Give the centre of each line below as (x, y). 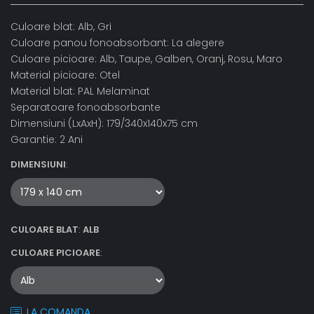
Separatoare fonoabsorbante (86, 108)
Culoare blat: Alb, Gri (61, 27)
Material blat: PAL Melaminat (80, 91)
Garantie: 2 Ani (47, 140)
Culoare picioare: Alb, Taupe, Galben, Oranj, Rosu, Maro (146, 59)
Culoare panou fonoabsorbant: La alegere (117, 43)
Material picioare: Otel (65, 75)
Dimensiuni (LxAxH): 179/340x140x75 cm (104, 124)
